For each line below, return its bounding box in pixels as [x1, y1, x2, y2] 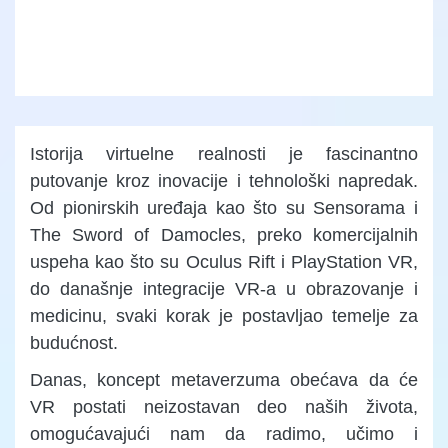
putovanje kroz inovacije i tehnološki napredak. [30, 171, 418, 192]
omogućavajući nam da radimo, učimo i [30, 424, 418, 445]
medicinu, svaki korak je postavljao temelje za [30, 306, 418, 327]
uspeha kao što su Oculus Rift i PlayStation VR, [30, 252, 418, 273]
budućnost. [30, 333, 118, 354]
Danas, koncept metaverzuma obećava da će [30, 370, 418, 391]
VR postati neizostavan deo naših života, [30, 397, 418, 418]
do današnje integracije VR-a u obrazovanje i [30, 279, 418, 300]
